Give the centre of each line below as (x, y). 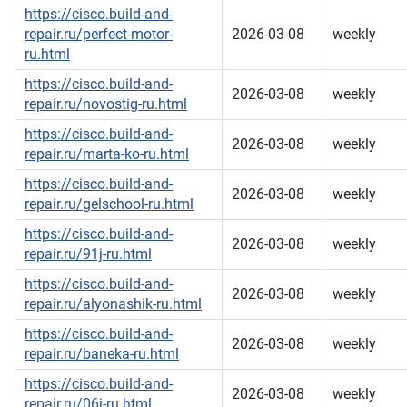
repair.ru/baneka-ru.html (102, 354)
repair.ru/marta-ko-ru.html (107, 154)
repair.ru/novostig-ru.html (106, 104)
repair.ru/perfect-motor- (99, 35)
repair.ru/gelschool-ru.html (109, 204)
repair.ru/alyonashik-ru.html (113, 304)
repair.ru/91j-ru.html (88, 254)
